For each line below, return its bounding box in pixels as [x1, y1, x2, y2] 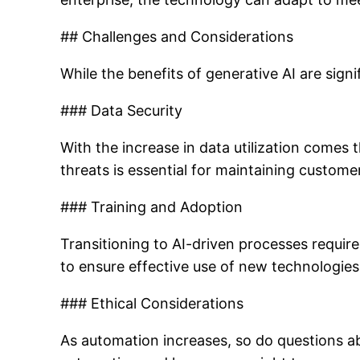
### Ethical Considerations [60, 295, 244, 312]
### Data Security [60, 102, 183, 119]
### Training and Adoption [60, 198, 243, 215]
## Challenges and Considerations [60, 28, 294, 45]
